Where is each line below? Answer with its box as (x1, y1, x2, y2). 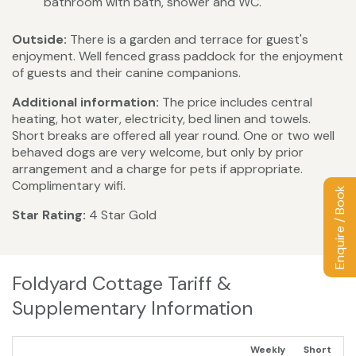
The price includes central (159, 94, 312, 111)
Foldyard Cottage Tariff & (12, 271, 231, 296)
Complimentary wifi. (12, 177, 129, 195)
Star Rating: (12, 207, 86, 224)
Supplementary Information (12, 296, 253, 321)
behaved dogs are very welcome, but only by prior (12, 144, 304, 161)
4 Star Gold (86, 207, 157, 224)
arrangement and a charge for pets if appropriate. (12, 161, 303, 178)
